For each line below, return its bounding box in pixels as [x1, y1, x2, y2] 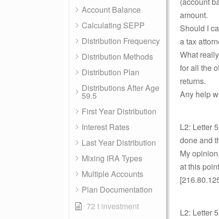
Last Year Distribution [82, 137, 156, 148]
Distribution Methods [82, 51, 153, 62]
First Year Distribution [82, 106, 156, 117]
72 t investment [87, 200, 139, 212]
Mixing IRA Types [82, 153, 142, 164]
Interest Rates [82, 121, 130, 132]
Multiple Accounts [82, 168, 143, 179]
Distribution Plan [82, 66, 139, 78]
